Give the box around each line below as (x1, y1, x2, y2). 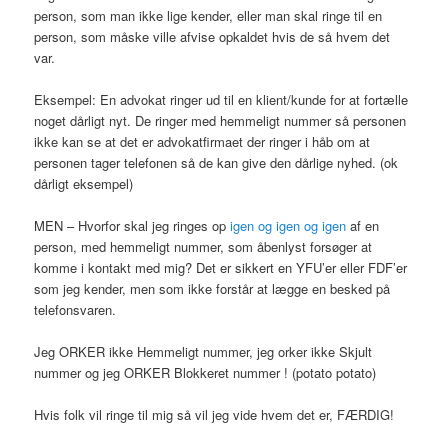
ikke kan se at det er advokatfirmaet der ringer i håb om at (34, 131, 371, 151)
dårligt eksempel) (34, 173, 134, 193)
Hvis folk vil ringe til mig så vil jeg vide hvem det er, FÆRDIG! (34, 405, 395, 425)
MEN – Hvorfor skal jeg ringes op (34, 216, 231, 236)
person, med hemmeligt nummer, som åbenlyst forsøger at (34, 237, 373, 257)
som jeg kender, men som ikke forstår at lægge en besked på (34, 279, 391, 299)
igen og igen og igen (230, 216, 351, 236)
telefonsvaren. (34, 300, 117, 320)
